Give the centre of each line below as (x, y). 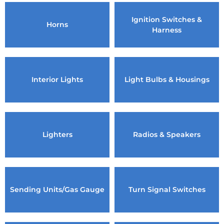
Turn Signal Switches (167, 189)
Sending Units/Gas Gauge (57, 189)
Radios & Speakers (167, 134)
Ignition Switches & (167, 19)
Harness (167, 30)
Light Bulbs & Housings (167, 79)
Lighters (57, 134)
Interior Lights (57, 79)
